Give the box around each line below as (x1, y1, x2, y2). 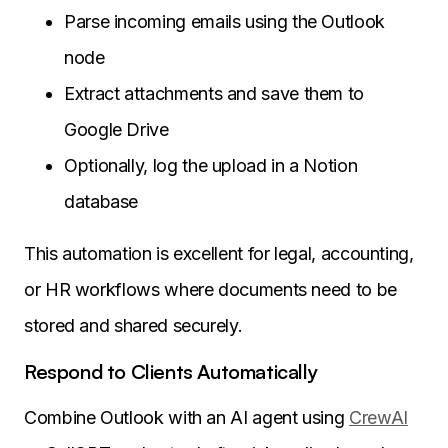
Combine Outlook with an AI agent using (24, 407, 349, 429)
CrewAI (348, 407, 408, 429)
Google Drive (64, 119, 169, 141)
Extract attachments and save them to (64, 83, 365, 105)
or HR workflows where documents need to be (24, 279, 397, 301)
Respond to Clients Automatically (24, 359, 318, 385)
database (64, 191, 139, 213)
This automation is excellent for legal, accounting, (24, 243, 414, 265)
